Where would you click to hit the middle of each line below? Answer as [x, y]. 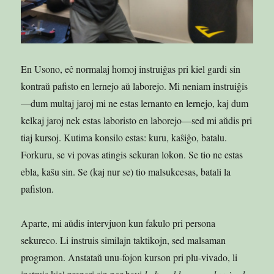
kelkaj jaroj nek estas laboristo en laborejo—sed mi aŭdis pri [137, 120]
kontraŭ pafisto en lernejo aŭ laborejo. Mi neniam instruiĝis [135, 86]
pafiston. [38, 188]
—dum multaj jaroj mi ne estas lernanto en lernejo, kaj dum [135, 103]
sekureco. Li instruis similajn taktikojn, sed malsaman [124, 240]
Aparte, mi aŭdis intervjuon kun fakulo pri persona [118, 223]
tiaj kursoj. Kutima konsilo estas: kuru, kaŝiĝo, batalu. [124, 137]
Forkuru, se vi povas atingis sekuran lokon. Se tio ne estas [132, 154]
